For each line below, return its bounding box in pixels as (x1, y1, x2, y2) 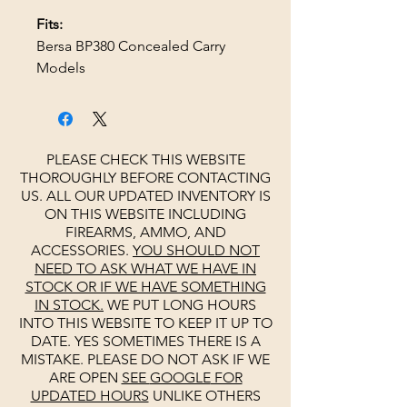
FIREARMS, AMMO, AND (65, 223, 226, 242)
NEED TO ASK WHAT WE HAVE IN (35, 260, 256, 278)
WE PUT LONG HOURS (104, 296, 256, 314)
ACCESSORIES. (31, 242, 133, 260)
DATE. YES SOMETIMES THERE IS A (30, 333, 261, 351)
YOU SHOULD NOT (133, 242, 260, 260)
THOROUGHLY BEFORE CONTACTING (20, 169, 271, 187)
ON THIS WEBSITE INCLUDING (45, 205, 246, 223)
